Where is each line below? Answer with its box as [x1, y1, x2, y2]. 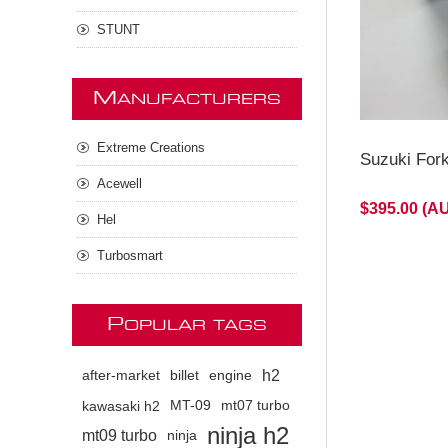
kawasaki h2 [82, 398, 160, 414]
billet [170, 368, 199, 383]
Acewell [97, 176, 142, 191]
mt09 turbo [82, 427, 157, 444]
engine [209, 368, 252, 383]
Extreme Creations [97, 140, 205, 155]
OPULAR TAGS [124, 319, 267, 333]
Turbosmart [97, 248, 163, 263]
